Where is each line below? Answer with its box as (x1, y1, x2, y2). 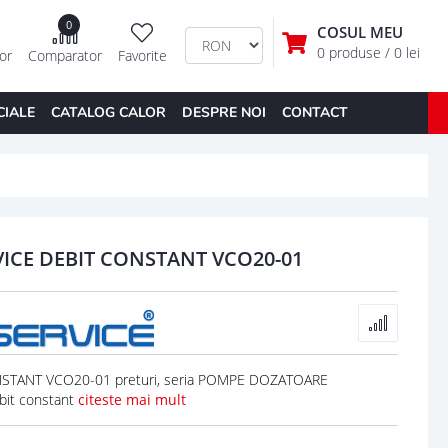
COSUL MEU (316, 22, 403, 43)
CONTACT (281, 102, 348, 122)
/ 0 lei (384, 43, 420, 63)
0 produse (316, 43, 385, 63)
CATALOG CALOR (50, 102, 166, 122)
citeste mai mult (77, 389, 186, 409)
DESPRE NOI (181, 102, 266, 122)
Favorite (117, 46, 167, 66)
